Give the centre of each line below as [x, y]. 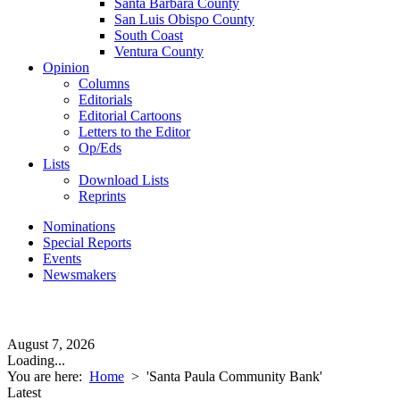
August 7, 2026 [51, 344]
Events [62, 258]
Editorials [105, 100]
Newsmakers [79, 275]
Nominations [79, 226]
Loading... [36, 360]
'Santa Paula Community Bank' [234, 376]
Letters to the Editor [134, 132]
